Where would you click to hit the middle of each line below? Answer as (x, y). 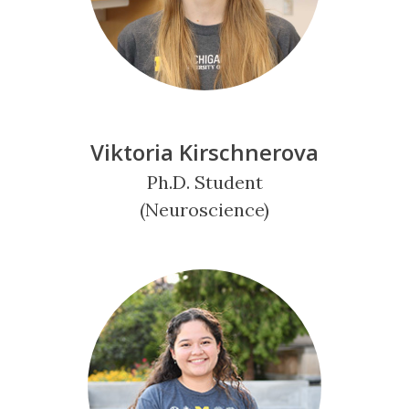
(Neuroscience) (204, 210)
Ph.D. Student (204, 182)
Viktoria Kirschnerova (204, 152)
